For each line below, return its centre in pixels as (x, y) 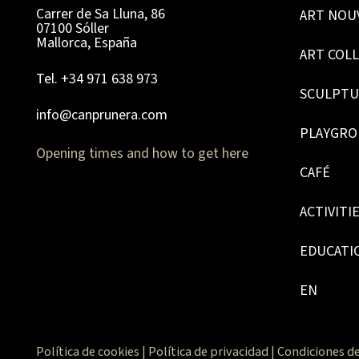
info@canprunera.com (102, 115)
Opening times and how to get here (142, 154)
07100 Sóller (73, 29)
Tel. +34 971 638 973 (97, 79)
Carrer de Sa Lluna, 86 (101, 14)
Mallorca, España (87, 43)
